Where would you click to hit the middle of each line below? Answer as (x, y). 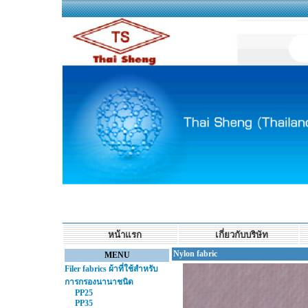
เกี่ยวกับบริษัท (242, 235)
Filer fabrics (86, 269)
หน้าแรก (123, 235)
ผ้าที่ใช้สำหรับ (132, 269)
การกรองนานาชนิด (99, 282)
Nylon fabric (195, 254)
